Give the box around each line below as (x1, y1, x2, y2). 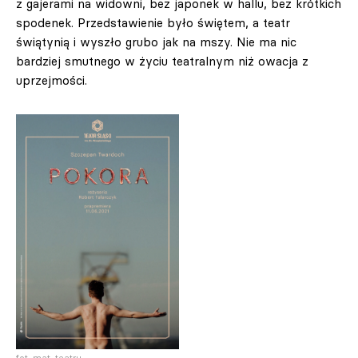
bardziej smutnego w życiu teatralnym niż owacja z (16, 53, 308, 69)
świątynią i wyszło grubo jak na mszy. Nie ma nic (16, 34, 296, 50)
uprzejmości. (16, 72, 87, 88)
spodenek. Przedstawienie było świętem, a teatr (16, 14, 290, 30)
